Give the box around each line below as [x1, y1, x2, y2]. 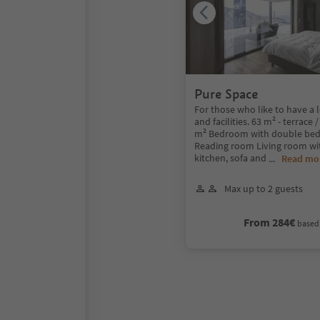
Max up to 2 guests [224, 181, 303, 195]
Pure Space [194, 85, 258, 102]
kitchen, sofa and [194, 151, 269, 164]
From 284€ [244, 214, 296, 229]
